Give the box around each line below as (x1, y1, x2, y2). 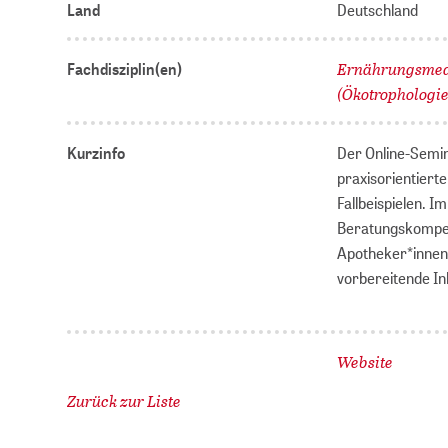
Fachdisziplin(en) (67, 58, 183, 80)
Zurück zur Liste (67, 389, 182, 413)
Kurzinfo (67, 142, 126, 164)
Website (337, 350, 394, 374)
